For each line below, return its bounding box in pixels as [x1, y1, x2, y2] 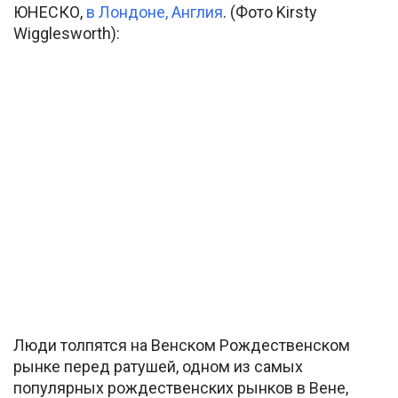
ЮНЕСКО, [13, 3, 86, 22]
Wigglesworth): [13, 24, 120, 44]
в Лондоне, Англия [86, 3, 223, 22]
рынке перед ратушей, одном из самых [13, 356, 303, 376]
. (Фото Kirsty [223, 3, 317, 22]
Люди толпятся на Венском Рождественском [13, 335, 350, 354]
